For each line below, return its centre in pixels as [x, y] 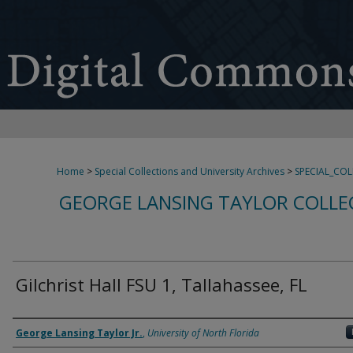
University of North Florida [203, 333]
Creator [41, 332]
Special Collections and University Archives [190, 171]
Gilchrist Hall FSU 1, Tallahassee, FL [162, 284]
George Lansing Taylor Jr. [79, 333]
